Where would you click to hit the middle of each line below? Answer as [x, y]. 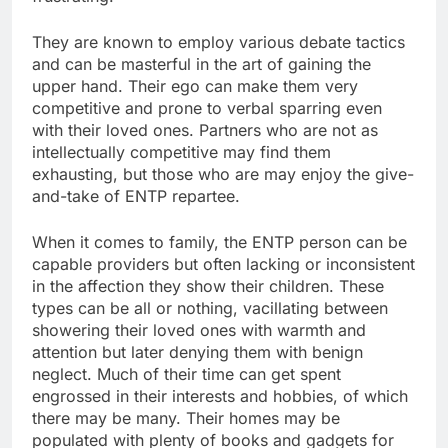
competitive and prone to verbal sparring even [207, 107]
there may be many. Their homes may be [186, 417]
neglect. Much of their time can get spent [186, 373]
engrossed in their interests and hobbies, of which [220, 395]
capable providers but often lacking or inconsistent [223, 263]
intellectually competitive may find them [181, 151]
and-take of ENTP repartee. [136, 195]
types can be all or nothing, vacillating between [210, 307]
